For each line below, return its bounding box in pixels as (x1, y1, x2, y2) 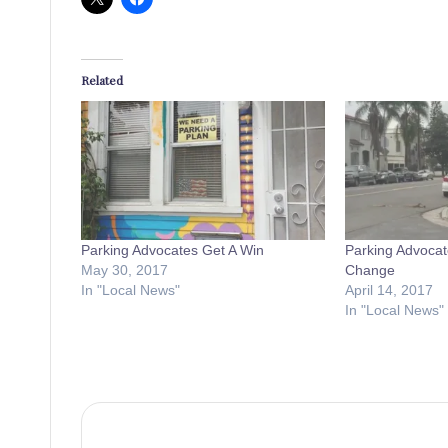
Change (344, 261, 395, 278)
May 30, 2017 (81, 261, 168, 278)
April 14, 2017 (344, 281, 433, 298)
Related (81, 71, 123, 88)
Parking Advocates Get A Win (81, 241, 264, 258)
